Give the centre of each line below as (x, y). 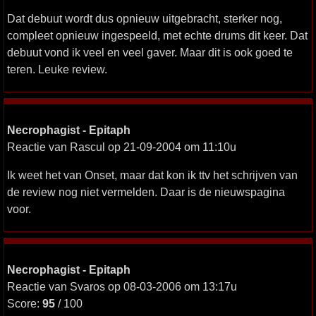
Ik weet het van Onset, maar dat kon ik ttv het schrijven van (152, 175)
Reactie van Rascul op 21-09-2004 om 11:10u (122, 147)
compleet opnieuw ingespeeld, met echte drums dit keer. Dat (157, 35)
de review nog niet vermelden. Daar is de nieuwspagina (146, 192)
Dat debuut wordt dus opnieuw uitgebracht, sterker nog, (145, 18)
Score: (25, 303)
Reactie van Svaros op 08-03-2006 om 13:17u (122, 286)
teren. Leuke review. (57, 69)
